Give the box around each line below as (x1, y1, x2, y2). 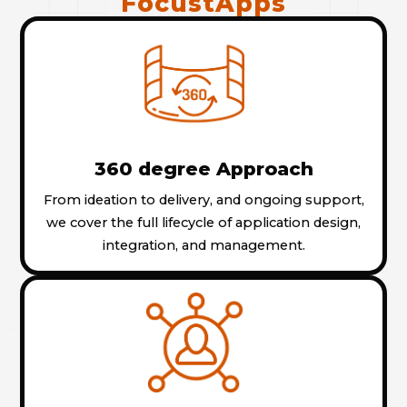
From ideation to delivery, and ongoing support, (43, 191, 364, 208)
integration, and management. (102, 236, 305, 253)
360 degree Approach (94, 156, 313, 180)
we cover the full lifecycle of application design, (46, 213, 361, 231)
